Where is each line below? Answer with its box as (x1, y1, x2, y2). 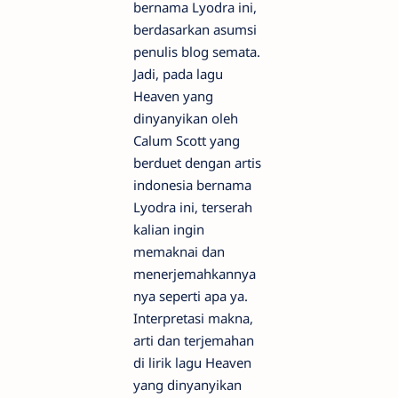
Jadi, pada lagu (133, 64, 223, 83)
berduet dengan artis (133, 153, 261, 171)
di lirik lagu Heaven (133, 353, 251, 371)
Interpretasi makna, (133, 308, 253, 327)
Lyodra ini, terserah (133, 197, 252, 216)
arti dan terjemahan (133, 330, 254, 349)
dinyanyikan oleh (133, 108, 238, 127)
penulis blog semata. (133, 42, 260, 60)
